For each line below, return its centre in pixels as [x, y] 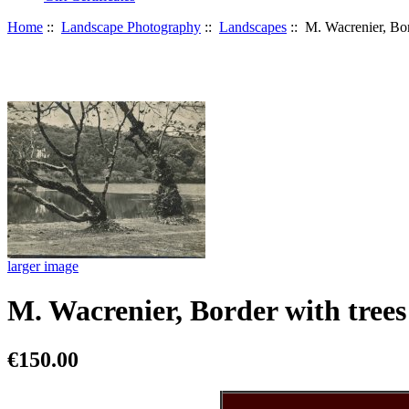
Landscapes [253, 27]
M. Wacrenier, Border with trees [207, 311]
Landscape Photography [131, 27]
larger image [43, 266]
